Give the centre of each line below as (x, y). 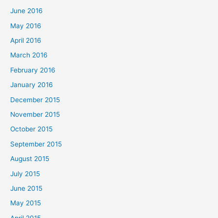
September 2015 (36, 144)
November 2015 (35, 114)
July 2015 (25, 173)
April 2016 (26, 40)
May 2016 (26, 26)
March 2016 (29, 55)
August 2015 (30, 159)
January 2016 (32, 85)
